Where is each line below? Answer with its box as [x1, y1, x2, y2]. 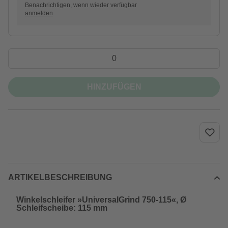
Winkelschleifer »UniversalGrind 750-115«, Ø [16, 195, 186, 204]
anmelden [25, 10, 53, 17]
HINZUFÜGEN [87, 82, 141, 91]
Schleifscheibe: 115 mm [16, 204, 107, 212]
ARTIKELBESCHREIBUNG [8, 173, 112, 182]
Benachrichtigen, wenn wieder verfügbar [25, 2, 137, 9]
